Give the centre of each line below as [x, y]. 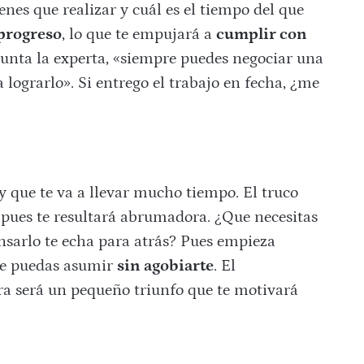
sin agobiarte [165, 266]
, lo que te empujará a [139, 35]
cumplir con [261, 35]
